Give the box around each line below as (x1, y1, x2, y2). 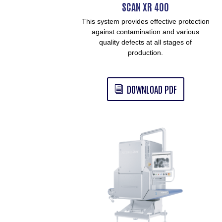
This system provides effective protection (81, 17, 210, 26)
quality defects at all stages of (99, 38, 192, 47)
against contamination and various (92, 28, 200, 36)
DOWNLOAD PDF (126, 82, 177, 95)
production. (128, 49, 164, 57)
